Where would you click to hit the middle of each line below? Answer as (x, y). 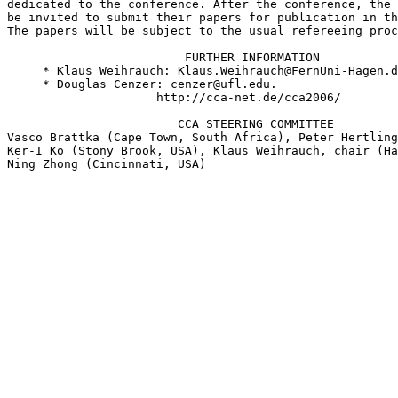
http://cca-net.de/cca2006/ (174, 97)
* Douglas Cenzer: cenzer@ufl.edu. (142, 84)
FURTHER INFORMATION (163, 57)
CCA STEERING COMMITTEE (171, 123)
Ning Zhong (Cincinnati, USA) (107, 163)
